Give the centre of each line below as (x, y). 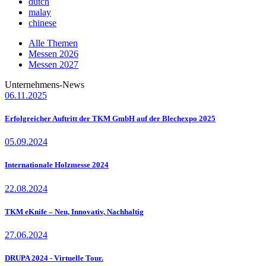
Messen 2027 (53, 64)
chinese (42, 23)
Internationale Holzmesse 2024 (57, 165)
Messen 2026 (53, 53)
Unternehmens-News (45, 84)
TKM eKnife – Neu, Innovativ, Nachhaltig (74, 211)
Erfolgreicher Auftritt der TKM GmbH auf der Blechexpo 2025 (110, 119)
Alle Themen (53, 43)
